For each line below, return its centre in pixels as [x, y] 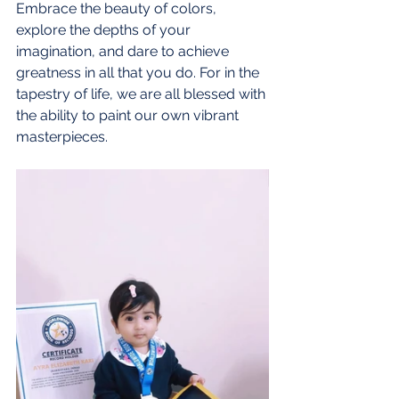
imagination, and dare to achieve [124, 51]
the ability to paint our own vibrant [129, 115]
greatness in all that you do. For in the [139, 72]
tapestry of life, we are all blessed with [142, 94]
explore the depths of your [105, 29]
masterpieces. [62, 136]
